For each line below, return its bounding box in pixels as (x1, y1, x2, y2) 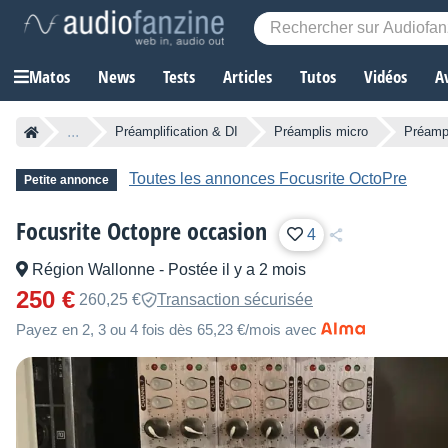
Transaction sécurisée (157, 291, 313, 309)
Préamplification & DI (115, 124, 238, 140)
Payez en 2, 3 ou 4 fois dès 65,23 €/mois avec (16, 321, 317, 339)
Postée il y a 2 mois (168, 261, 306, 279)
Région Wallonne (28, 261, 159, 279)
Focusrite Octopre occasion (16, 214, 267, 248)
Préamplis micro (274, 124, 368, 140)
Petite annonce (24, 173, 109, 188)
